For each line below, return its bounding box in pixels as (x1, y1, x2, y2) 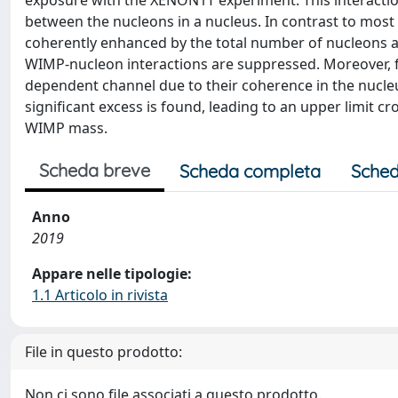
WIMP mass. (25, 118, 107, 138)
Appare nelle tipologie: (32, 264, 192, 283)
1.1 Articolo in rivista (32, 285, 168, 305)
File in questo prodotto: (25, 342, 182, 362)
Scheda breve (39, 159, 150, 181)
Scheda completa (179, 160, 321, 182)
